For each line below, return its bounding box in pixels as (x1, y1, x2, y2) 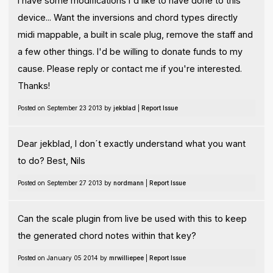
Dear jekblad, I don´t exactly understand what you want (17, 138, 246, 149)
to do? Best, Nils (17, 155, 85, 166)
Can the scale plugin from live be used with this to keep (17, 213, 247, 224)
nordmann (113, 179, 144, 186)
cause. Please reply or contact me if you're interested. (17, 63, 242, 74)
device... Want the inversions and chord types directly (17, 12, 238, 23)
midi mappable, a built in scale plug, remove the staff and (17, 29, 253, 40)
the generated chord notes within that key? (17, 230, 196, 241)
